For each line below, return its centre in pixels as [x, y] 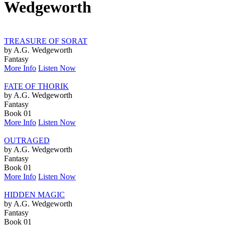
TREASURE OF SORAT [46, 41]
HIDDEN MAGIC [34, 194]
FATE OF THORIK [36, 86]
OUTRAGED [27, 140]
